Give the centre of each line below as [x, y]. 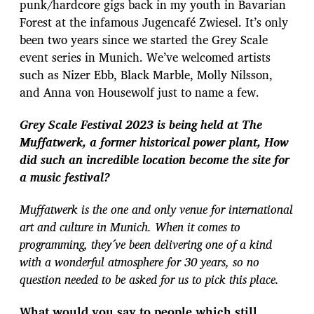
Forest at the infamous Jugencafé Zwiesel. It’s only [154, 22]
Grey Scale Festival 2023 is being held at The [141, 124]
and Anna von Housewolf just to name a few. [141, 92]
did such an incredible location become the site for [155, 159]
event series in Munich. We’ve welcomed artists [145, 57]
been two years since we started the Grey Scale [144, 39]
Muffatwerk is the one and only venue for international [156, 210]
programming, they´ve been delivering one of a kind [146, 245]
